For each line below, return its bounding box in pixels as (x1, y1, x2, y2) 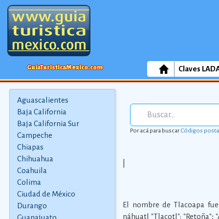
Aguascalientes (17, 96, 68, 104)
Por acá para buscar (130, 127, 181, 134)
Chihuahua (17, 154, 53, 163)
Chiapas (17, 143, 44, 151)
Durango (17, 201, 47, 210)
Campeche (17, 131, 52, 139)
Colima (17, 178, 41, 186)
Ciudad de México (17, 190, 75, 198)
